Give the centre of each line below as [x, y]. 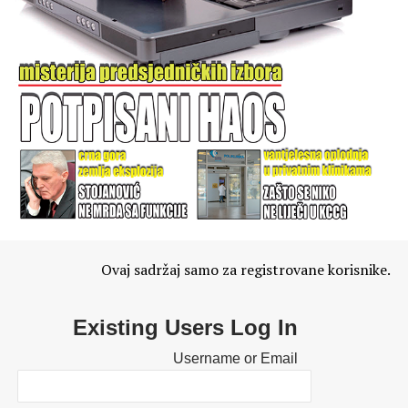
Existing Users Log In [185, 328]
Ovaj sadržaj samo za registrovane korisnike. [246, 270]
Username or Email [235, 359]
